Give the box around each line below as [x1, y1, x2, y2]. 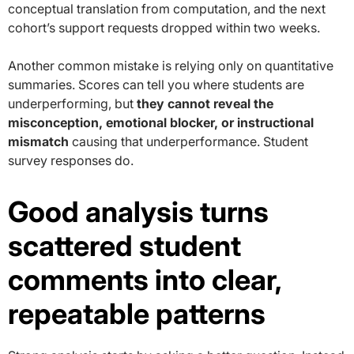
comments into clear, [8, 262, 281, 297]
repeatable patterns [8, 296, 265, 331]
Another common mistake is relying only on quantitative [8, 57, 333, 73]
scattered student [8, 228, 241, 263]
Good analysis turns [8, 194, 269, 229]
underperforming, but [8, 95, 137, 111]
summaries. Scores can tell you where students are [8, 76, 304, 92]
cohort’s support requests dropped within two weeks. [8, 19, 320, 36]
